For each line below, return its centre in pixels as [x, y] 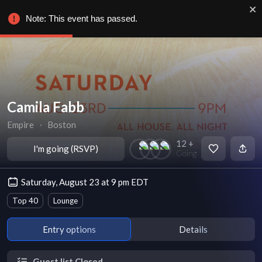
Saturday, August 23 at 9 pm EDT [85, 182]
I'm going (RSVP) [66, 149]
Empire [20, 125]
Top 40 [25, 201]
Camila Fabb [46, 107]
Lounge [65, 201]
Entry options [69, 229]
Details [193, 229]
